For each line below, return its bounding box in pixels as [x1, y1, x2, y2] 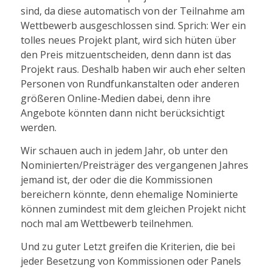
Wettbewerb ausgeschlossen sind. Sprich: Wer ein [20, 19, 246, 33]
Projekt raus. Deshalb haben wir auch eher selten [20, 63, 245, 76]
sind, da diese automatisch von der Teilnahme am [20, 4, 245, 18]
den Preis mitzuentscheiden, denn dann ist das [20, 48, 231, 62]
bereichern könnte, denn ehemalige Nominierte [20, 188, 238, 202]
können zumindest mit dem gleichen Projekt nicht [20, 202, 246, 216]
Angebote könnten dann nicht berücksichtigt [20, 106, 225, 120]
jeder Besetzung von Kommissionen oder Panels [20, 254, 241, 268]
